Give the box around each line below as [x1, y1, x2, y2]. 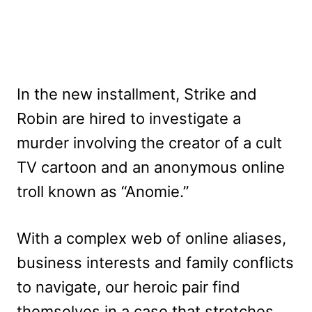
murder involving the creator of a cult [17, 133, 282, 152]
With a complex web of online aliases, [17, 228, 286, 247]
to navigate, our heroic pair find [17, 277, 240, 296]
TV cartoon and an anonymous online [17, 157, 285, 176]
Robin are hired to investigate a [17, 109, 241, 127]
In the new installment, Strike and [17, 84, 257, 103]
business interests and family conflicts [17, 253, 294, 272]
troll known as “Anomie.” [17, 182, 189, 201]
